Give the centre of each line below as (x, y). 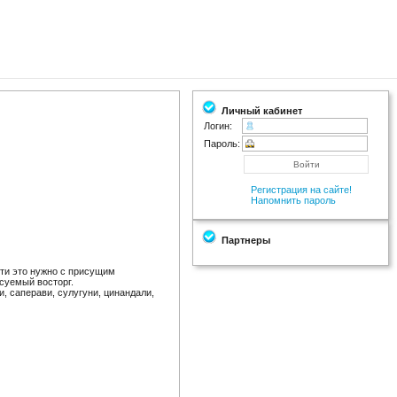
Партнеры (243, 240)
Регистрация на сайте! (301, 190)
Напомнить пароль (293, 200)
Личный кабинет (259, 111)
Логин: (218, 126)
